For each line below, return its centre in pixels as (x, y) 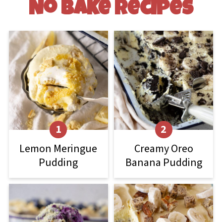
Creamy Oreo (164, 148)
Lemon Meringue (58, 148)
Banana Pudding (164, 162)
